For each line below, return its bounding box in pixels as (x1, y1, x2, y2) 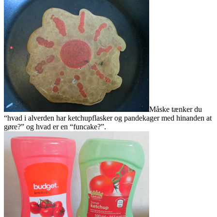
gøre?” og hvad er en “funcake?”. (4, 122, 106, 131)
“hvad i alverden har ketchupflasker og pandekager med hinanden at (4, 113, 212, 122)
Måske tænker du (149, 105, 202, 113)
